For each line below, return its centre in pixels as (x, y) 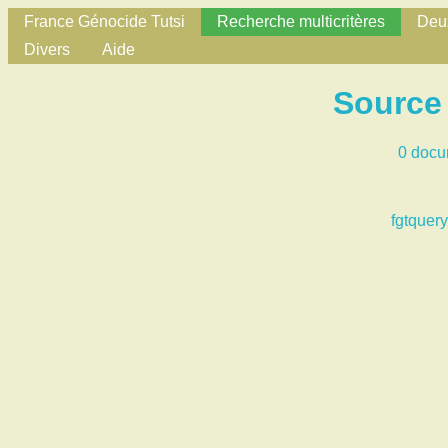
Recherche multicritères (301, 21)
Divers (47, 49)
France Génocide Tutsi (104, 21)
